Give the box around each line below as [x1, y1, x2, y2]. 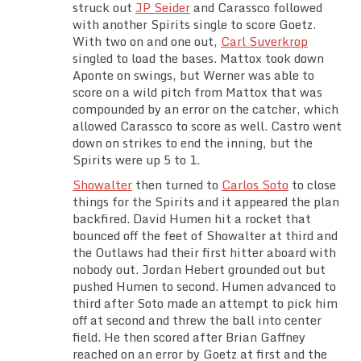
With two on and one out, [73, 31, 221, 52]
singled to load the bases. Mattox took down [73, 48, 324, 68]
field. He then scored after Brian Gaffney [73, 327, 305, 347]
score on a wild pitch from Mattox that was [73, 82, 322, 102]
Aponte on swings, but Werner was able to [73, 65, 314, 85]
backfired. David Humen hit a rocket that [73, 209, 311, 229]
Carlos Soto [222, 175, 288, 195]
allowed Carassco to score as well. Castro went [73, 116, 342, 136]
